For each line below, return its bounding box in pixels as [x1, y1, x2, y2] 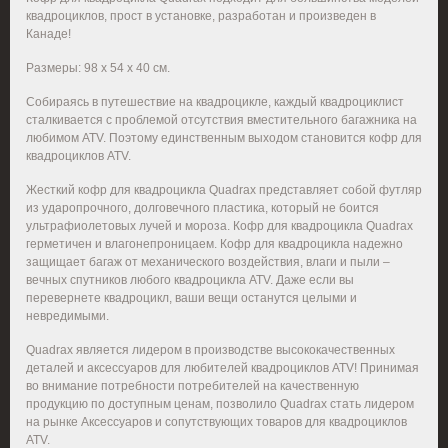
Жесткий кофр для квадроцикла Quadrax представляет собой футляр [26, 183, 422, 197]
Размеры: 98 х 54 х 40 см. [26, 61, 170, 75]
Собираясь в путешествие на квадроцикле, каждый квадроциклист [26, 95, 404, 109]
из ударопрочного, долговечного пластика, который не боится [26, 201, 379, 215]
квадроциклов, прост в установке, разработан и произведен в [26, 9, 376, 23]
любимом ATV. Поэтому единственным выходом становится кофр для [26, 131, 422, 145]
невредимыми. [26, 309, 109, 323]
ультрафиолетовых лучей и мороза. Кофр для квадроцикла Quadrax [26, 219, 413, 233]
